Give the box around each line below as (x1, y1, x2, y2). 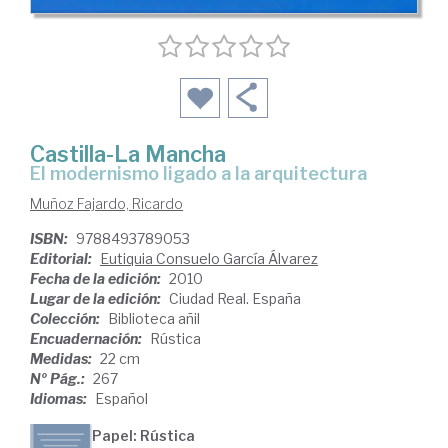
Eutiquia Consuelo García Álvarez (100, 250, 318, 268)
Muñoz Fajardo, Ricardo (30, 195, 183, 213)
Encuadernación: (30, 330, 145, 348)
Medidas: (30, 350, 95, 368)
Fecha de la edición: (30, 270, 164, 288)
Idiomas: (30, 390, 90, 408)
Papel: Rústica (92, 427, 195, 445)
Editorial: (30, 250, 95, 268)
